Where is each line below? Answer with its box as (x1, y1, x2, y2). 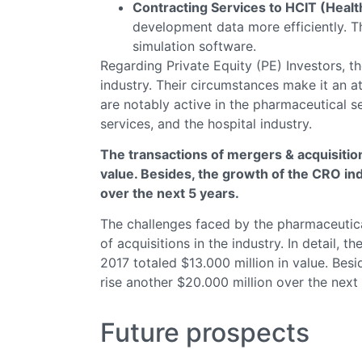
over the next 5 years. (100, 184, 239, 201)
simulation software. (133, 37, 256, 54)
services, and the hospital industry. (100, 115, 312, 132)
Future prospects (100, 316, 309, 348)
